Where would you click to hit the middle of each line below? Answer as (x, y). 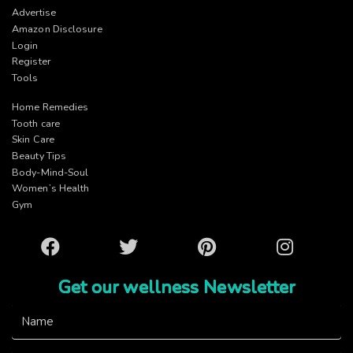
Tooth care (36, 123)
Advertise (34, 13)
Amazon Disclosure (57, 29)
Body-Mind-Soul (50, 172)
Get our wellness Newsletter (176, 287)
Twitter (134, 243)
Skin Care (33, 139)
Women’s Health (51, 188)
